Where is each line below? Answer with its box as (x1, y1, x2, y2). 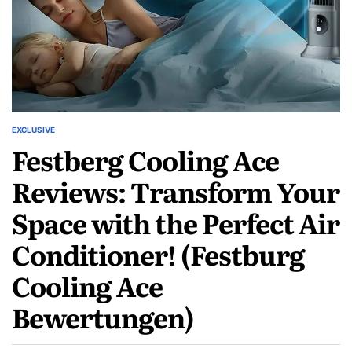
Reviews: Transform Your (12, 170, 339, 211)
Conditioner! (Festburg (12, 233, 305, 273)
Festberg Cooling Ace (12, 139, 279, 179)
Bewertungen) (12, 296, 194, 336)
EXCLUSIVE (12, 124, 55, 134)
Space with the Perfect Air (12, 202, 339, 242)
